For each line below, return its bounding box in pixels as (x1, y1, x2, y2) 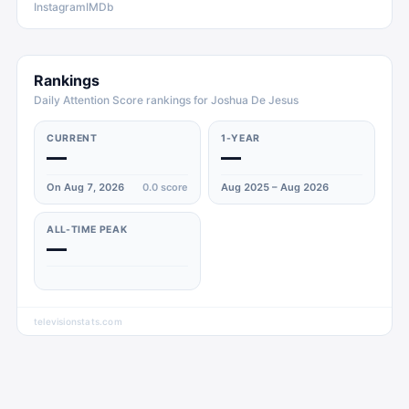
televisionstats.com (34, 316, 122, 327)
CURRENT (47, 132, 98, 144)
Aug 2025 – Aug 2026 (221, 181, 329, 194)
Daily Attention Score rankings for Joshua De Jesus (34, 93, 299, 107)
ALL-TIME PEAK (47, 224, 128, 236)
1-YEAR (221, 132, 260, 144)
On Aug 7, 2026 (47, 181, 124, 194)
